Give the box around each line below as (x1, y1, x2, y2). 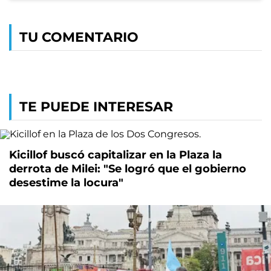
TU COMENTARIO (19, 28, 139, 45)
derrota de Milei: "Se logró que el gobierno (9, 162, 246, 175)
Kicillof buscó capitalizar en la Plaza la (9, 148, 222, 162)
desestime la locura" (9, 175, 123, 189)
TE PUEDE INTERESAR (19, 98, 173, 115)
